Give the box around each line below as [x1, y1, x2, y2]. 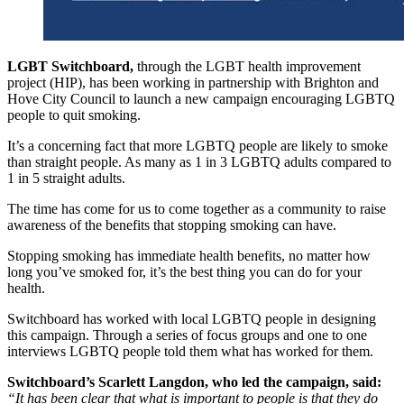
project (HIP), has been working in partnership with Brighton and [7, 75, 379, 91]
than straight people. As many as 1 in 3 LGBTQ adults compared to [7, 154, 391, 170]
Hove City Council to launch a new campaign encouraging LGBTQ [7, 91, 395, 107]
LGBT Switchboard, [7, 59, 133, 75]
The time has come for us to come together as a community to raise [7, 201, 386, 217]
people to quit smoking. [7, 107, 141, 124]
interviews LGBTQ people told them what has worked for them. [7, 344, 373, 360]
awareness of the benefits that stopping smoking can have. [7, 217, 336, 234]
